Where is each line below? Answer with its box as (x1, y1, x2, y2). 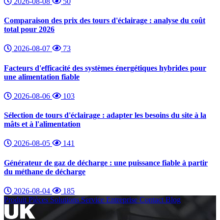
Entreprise (106, 195, 139, 204)
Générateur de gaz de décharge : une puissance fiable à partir (4, 158, 208, 167)
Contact (139, 195, 165, 204)
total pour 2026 (4, 25, 55, 34)
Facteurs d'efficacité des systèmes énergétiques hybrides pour (4, 63, 206, 72)
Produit (4, 195, 28, 204)
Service (81, 195, 106, 204)
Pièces (28, 195, 50, 204)
